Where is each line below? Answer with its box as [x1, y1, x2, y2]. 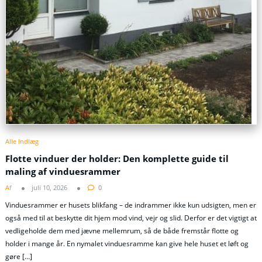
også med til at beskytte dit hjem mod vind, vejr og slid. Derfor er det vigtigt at [5, 212, 257, 223]
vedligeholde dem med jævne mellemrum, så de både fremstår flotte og [5, 225, 239, 236]
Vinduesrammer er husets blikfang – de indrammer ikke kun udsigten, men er [5, 199, 256, 210]
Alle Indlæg [5, 137, 39, 146]
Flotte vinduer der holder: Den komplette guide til [5, 152, 229, 164]
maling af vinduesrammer [5, 165, 120, 177]
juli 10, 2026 [32, 183, 67, 192]
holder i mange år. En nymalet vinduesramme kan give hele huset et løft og [5, 238, 249, 249]
